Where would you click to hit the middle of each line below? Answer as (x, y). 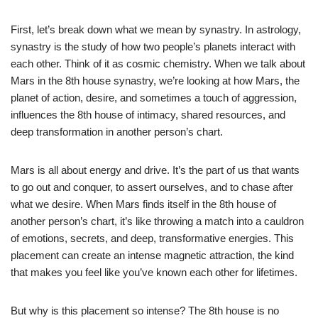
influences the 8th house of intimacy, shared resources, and (148, 114)
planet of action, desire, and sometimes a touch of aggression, (154, 97)
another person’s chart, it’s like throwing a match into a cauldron (157, 221)
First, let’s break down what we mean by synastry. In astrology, (156, 29)
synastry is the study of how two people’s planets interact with (153, 46)
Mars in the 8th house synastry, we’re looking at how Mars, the (155, 80)
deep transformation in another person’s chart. (117, 131)
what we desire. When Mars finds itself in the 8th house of (143, 204)
